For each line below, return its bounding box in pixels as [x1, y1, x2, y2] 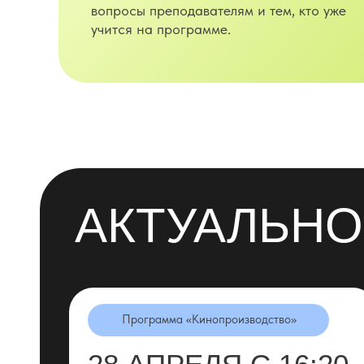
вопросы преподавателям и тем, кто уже [91, 2, 346, 19]
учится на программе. [91, 20, 231, 37]
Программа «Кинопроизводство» [121, 312, 297, 327]
